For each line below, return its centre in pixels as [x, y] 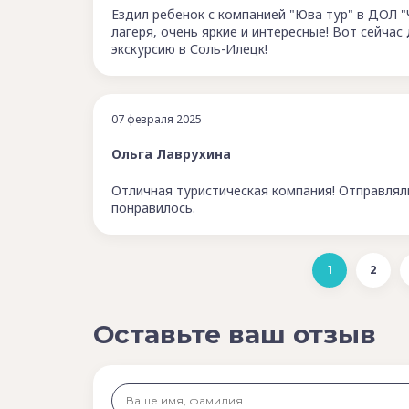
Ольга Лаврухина [171, 153]
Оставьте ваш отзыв [235, 334]
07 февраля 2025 [157, 119]
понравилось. [153, 207]
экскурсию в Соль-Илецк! [189, 48]
